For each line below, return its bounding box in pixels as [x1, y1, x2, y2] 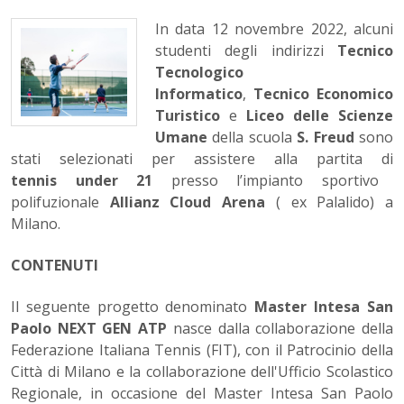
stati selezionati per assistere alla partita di [11, 149, 393, 170]
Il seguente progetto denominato [11, 297, 255, 317]
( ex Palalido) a [265, 192, 394, 213]
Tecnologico [154, 62, 243, 83]
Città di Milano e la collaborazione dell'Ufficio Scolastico [11, 362, 393, 382]
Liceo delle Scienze [245, 106, 393, 126]
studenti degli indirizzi [154, 41, 324, 61]
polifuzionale [11, 192, 110, 213]
